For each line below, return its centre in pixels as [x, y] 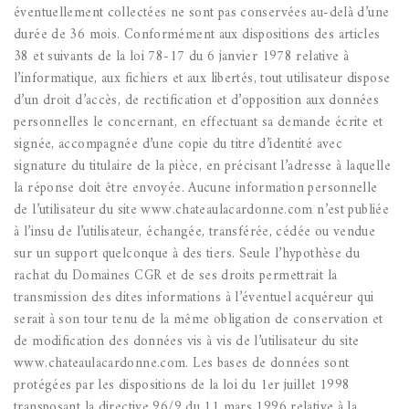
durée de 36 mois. [67, 36]
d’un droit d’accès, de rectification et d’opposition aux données [196, 101]
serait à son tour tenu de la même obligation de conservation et [199, 320]
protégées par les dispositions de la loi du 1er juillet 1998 [182, 386]
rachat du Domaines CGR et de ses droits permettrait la [176, 277]
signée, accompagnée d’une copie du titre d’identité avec [178, 145]
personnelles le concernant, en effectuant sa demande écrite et [199, 123]
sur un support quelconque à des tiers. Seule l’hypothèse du [187, 255]
